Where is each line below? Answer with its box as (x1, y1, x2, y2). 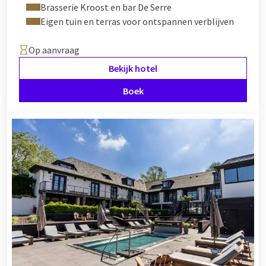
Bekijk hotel (109, 62, 157, 74)
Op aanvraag (28, 43, 80, 56)
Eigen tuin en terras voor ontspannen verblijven (40, 15, 234, 27)
